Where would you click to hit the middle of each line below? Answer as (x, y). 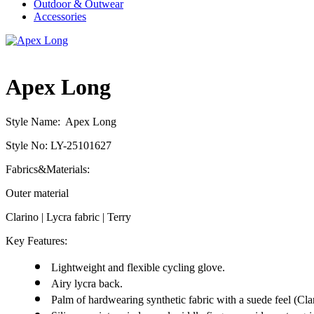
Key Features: (36, 240)
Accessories (60, 16)
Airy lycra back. (87, 283)
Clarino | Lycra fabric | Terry (68, 217)
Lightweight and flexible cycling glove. (138, 267)
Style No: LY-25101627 (59, 145)
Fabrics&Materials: (48, 169)
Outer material (37, 193)
